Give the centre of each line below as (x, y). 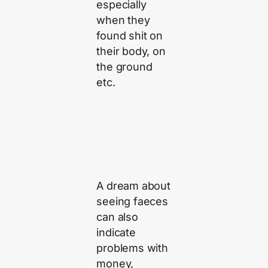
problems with (132, 248)
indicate (116, 233)
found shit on (130, 36)
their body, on (131, 51)
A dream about (133, 186)
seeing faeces (132, 202)
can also (117, 217)
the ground (124, 67)
